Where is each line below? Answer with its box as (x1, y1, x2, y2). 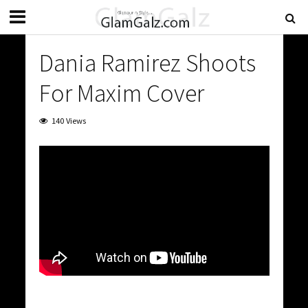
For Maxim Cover (38, 78, 204, 109)
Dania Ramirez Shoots (38, 47, 256, 78)
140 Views (51, 115, 86, 126)
